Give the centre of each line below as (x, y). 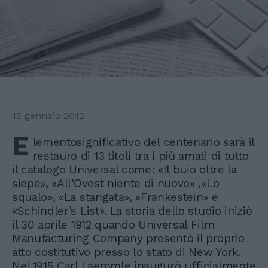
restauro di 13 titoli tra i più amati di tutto (141, 156)
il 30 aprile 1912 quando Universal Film (113, 225)
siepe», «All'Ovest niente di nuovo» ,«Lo (116, 184)
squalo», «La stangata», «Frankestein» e (115, 197)
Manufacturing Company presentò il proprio (128, 239)
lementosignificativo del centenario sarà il (143, 142)
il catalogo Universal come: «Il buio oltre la (124, 170)
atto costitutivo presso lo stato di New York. (127, 252)
